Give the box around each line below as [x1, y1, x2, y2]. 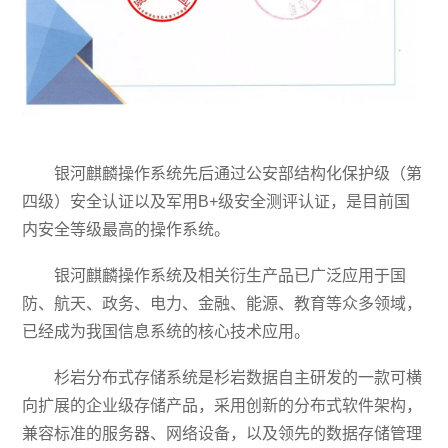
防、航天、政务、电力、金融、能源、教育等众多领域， [22, 294, 423, 312]
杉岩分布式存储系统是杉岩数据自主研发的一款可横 [54, 368, 423, 386]
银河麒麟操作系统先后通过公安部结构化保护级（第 [54, 164, 423, 182]
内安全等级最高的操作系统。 [22, 220, 231, 238]
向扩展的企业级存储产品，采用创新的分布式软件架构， [22, 396, 423, 414]
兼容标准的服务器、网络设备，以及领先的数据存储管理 [22, 424, 423, 442]
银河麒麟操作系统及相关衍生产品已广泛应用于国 [54, 266, 407, 284]
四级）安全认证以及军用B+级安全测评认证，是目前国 [22, 192, 411, 210]
